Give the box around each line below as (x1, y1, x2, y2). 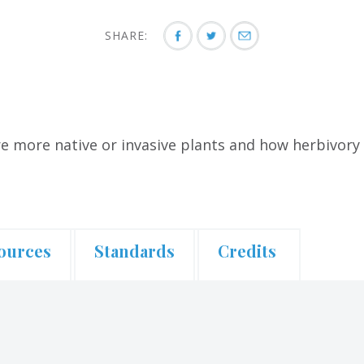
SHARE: (105, 27, 152, 43)
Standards (94, 239, 175, 262)
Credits (218, 239, 276, 262)
